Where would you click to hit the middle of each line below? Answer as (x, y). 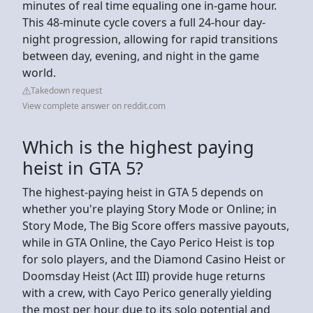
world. (41, 72)
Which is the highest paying (138, 146)
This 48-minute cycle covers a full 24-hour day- (144, 22)
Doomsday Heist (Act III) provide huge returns (144, 276)
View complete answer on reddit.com (94, 105)
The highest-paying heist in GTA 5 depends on (143, 192)
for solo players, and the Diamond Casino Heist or (154, 259)
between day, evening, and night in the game (141, 56)
